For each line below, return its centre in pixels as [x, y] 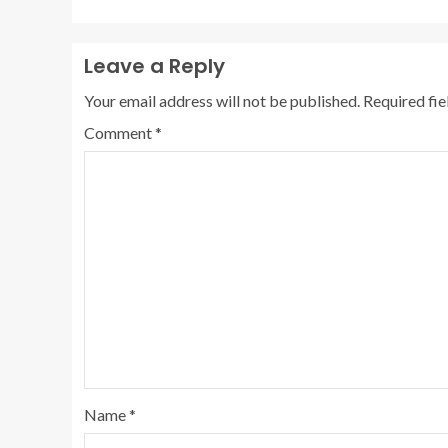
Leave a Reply [154, 66]
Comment [119, 133]
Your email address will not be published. [222, 101]
